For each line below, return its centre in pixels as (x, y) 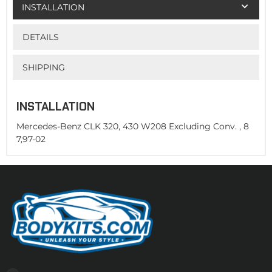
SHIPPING (43, 67)
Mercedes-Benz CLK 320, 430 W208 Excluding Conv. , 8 (133, 127)
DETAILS (40, 37)
